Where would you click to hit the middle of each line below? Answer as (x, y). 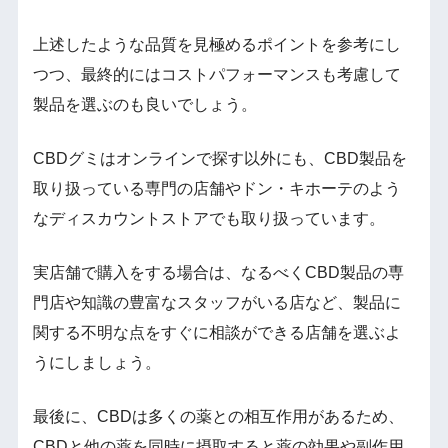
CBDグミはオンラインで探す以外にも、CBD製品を (219, 158)
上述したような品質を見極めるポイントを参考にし (216, 44)
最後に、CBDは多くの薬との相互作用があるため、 (218, 416)
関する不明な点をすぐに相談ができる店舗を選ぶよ (216, 332)
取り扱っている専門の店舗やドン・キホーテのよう (216, 188)
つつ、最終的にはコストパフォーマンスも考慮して (216, 74)
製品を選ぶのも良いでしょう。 (144, 104)
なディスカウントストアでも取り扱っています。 (208, 218)
